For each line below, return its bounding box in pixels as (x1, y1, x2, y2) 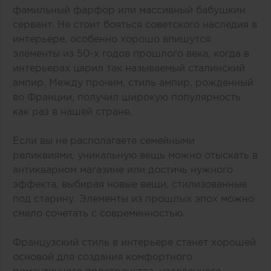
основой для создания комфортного (13, 251, 192, 263)
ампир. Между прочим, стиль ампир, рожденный (13, 77, 253, 88)
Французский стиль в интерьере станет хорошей (13, 237, 256, 248)
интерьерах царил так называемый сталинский (13, 62, 245, 74)
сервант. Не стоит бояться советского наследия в (13, 19, 257, 30)
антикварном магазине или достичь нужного (13, 164, 233, 175)
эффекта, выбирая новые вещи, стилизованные (13, 178, 247, 190)
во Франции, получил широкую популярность (13, 91, 241, 103)
